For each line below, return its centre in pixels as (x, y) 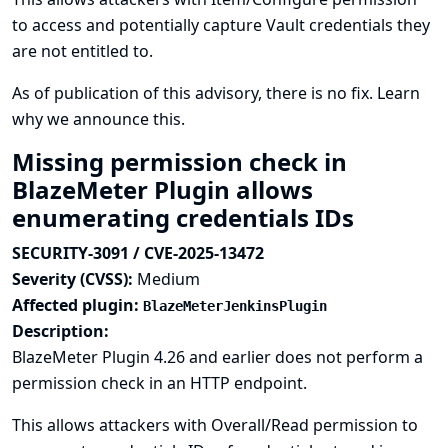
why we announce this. (98, 119)
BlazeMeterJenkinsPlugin (235, 306)
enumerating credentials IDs (186, 217)
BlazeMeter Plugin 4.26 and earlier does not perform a (217, 357)
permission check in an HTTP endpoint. (159, 383)
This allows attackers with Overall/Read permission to (215, 425)
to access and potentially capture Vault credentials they (221, 25)
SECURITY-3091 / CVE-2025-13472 (138, 253)
